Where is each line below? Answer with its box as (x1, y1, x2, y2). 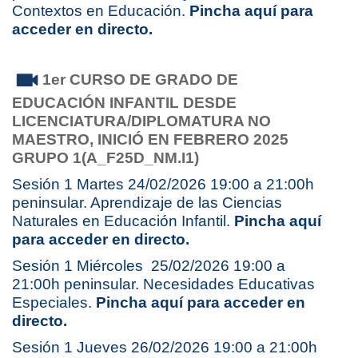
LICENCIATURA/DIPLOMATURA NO (12, 113, 271, 130)
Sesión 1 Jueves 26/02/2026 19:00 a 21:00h (12, 339, 317, 356)
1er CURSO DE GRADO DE (42, 71, 238, 89)
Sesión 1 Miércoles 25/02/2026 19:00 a (12, 257, 285, 275)
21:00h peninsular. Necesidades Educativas (12, 276, 315, 293)
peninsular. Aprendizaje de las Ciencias (12, 194, 282, 212)
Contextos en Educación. (12, 2, 189, 20)
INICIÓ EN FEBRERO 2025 (93, 131, 288, 149)
